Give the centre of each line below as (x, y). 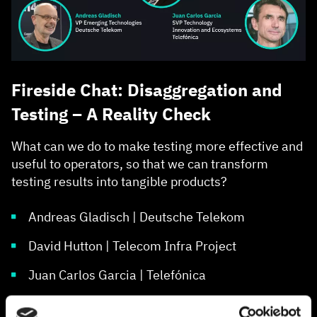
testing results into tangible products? (119, 182)
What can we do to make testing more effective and (157, 146)
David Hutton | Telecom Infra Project (132, 246)
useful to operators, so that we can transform (140, 164)
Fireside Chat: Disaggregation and (147, 90)
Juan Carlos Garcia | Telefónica (117, 275)
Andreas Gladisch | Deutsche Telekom (137, 217)
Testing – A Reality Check (111, 114)
